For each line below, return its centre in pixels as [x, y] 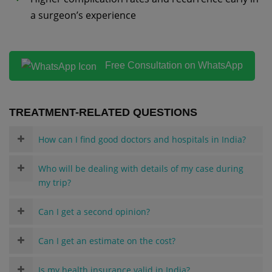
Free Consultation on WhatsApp [173, 66]
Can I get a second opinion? [94, 211]
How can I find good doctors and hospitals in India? [142, 139]
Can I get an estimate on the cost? [107, 240]
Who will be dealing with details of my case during [141, 168]
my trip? [55, 182]
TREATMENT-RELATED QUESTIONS [103, 112]
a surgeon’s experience [83, 15]
